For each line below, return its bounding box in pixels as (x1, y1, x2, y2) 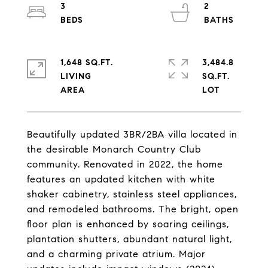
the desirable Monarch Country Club (27, 144, 201, 155)
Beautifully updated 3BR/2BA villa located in (27, 129, 237, 140)
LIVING (60, 71, 92, 81)
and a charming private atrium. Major (27, 248, 206, 260)
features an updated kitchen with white (27, 173, 215, 185)
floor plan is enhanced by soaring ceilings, (27, 218, 229, 230)
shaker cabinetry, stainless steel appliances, (27, 188, 237, 200)
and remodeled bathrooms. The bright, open (27, 203, 239, 215)
